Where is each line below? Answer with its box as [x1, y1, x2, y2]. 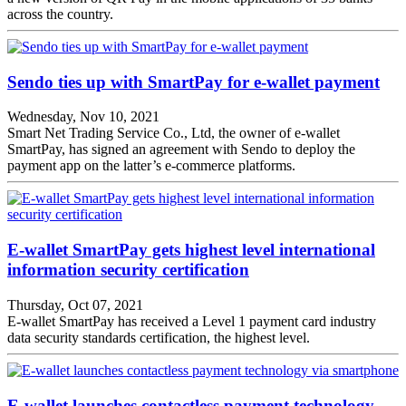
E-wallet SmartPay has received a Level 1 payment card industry [7, 313, 376, 329]
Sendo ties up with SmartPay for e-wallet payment [7, 72, 380, 92]
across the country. [7, 6, 113, 22]
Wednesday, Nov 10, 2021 [7, 109, 159, 125]
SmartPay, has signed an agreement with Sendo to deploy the [7, 141, 355, 158]
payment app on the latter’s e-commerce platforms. [7, 158, 295, 174]
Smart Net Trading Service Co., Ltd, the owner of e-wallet [7, 125, 340, 141]
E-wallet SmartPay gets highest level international [7, 240, 375, 260]
